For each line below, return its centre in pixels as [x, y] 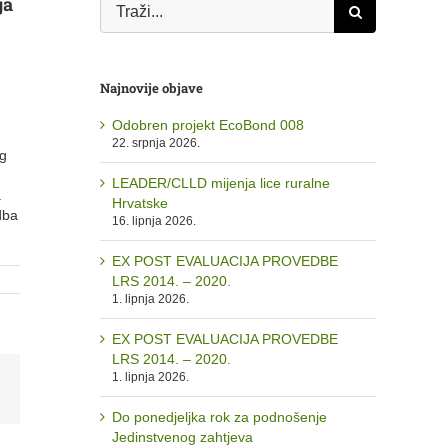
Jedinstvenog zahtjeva [182, 437]
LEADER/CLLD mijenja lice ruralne [221, 183]
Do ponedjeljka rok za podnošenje [219, 417]
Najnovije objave [151, 88]
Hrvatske [140, 203]
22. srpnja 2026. [156, 143]
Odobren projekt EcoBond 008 [208, 125]
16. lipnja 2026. [154, 221]
